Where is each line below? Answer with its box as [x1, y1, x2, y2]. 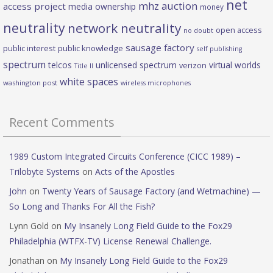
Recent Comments [9, 114, 115, 131]
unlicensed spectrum [96, 59, 177, 71]
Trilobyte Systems [9, 166, 80, 178]
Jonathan [9, 255, 44, 267]
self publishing [197, 44, 242, 54]
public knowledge [58, 43, 123, 54]
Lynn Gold [9, 220, 49, 232]
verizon [179, 60, 207, 71]
